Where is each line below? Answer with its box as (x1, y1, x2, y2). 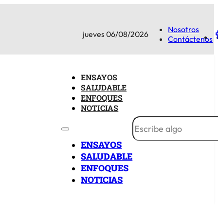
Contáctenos (168, 34, 213, 44)
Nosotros (168, 24, 200, 34)
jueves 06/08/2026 (83, 29, 149, 39)
